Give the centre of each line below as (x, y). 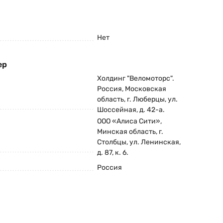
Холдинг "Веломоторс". (136, 79)
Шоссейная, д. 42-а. (131, 110)
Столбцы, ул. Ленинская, (139, 142)
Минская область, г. (130, 132)
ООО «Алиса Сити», (129, 121)
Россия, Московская (132, 89)
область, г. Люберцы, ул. (137, 100)
